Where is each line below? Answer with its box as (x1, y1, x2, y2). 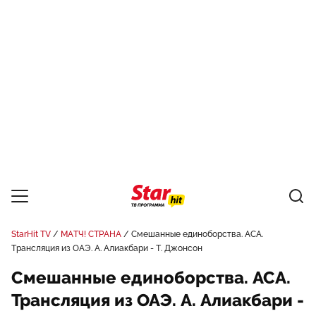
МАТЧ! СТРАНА (61, 229, 121, 239)
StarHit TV (11, 229, 51, 239)
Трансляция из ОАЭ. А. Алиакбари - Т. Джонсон (11, 243, 202, 253)
